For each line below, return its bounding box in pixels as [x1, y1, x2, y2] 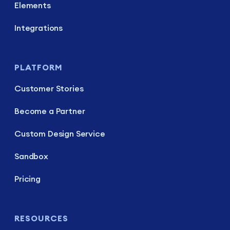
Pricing [14, 174, 41, 184]
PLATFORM [14, 62, 63, 73]
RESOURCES [14, 213, 68, 224]
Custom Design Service [14, 128, 105, 139]
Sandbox [14, 151, 48, 162]
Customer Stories [14, 83, 84, 94]
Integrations [14, 23, 63, 33]
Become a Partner [14, 106, 85, 117]
